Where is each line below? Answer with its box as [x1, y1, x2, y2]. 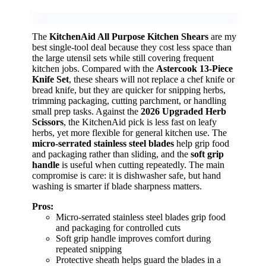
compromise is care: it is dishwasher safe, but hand [32, 170, 221, 180]
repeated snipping [56, 243, 122, 254]
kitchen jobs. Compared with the [32, 63, 156, 74]
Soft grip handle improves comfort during [56, 233, 211, 243]
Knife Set [32, 74, 69, 84]
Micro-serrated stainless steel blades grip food [56, 211, 226, 222]
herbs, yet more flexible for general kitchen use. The [32, 127, 227, 138]
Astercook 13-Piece [156, 63, 233, 74]
